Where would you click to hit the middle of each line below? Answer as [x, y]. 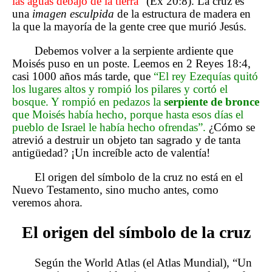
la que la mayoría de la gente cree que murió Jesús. [129, 27]
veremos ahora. [47, 202]
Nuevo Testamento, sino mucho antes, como [115, 189]
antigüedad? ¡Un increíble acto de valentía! [111, 153]
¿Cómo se [230, 127]
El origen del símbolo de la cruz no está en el [139, 177]
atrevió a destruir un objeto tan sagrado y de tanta [126, 140]
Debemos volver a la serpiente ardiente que [134, 51]
